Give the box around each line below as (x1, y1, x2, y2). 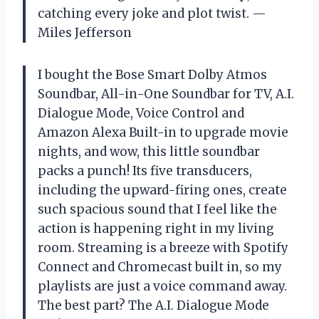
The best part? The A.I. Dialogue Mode (38, 297, 269, 313)
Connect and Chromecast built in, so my (38, 258, 282, 275)
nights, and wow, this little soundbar (38, 143, 260, 159)
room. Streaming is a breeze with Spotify (38, 239, 288, 256)
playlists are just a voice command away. (38, 278, 287, 294)
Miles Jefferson (38, 24, 132, 41)
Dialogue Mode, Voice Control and (38, 105, 244, 121)
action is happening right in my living (38, 220, 274, 236)
